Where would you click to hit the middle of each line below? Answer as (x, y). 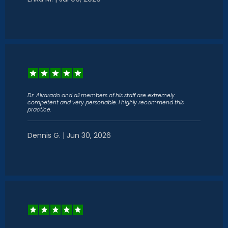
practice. (39, 110)
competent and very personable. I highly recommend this (106, 103)
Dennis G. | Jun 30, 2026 (69, 135)
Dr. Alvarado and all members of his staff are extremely (101, 95)
